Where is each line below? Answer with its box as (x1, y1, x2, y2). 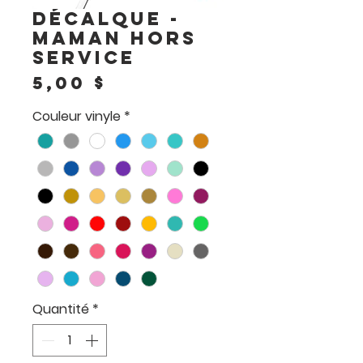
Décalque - (32, 6, 181, 30)
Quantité (32, 300, 89, 318)
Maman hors (32, 26, 197, 49)
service (32, 45, 135, 69)
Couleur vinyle (32, 106, 121, 126)
